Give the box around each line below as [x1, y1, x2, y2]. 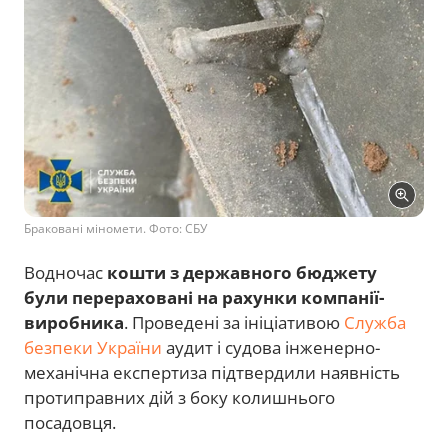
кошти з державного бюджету [107, 260, 377, 284]
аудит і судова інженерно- [162, 335, 380, 359]
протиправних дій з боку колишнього [24, 385, 335, 409]
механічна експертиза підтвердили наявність [24, 360, 400, 384]
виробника [24, 310, 124, 334]
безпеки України [24, 335, 162, 359]
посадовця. [24, 410, 116, 434]
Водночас [24, 260, 107, 284]
